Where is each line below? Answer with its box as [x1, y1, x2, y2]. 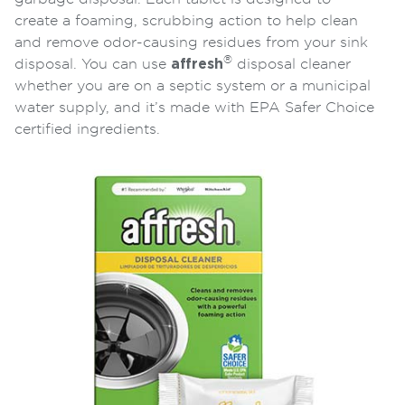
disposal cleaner [232, 56, 351, 71]
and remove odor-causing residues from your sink [14, 34, 368, 50]
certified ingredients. [14, 121, 160, 137]
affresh [171, 56, 223, 71]
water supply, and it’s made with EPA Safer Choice [14, 99, 374, 115]
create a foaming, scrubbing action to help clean [14, 13, 358, 28]
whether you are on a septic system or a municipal [14, 78, 371, 93]
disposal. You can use [14, 56, 171, 71]
